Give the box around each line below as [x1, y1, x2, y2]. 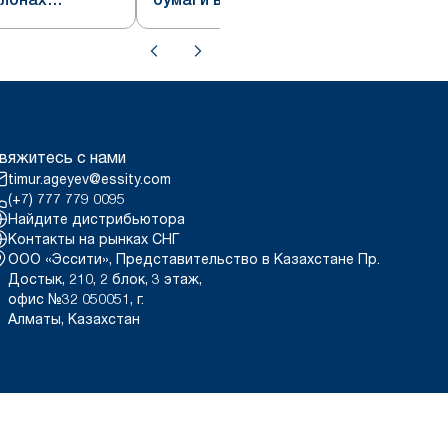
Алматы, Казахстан [8, 310, 141, 327]
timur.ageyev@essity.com [8, 170, 172, 187]
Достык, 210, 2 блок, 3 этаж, [8, 270, 203, 287]
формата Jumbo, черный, [153, 14, 354, 33]
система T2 [153, 38, 244, 57]
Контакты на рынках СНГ [8, 230, 180, 247]
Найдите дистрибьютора [8, 210, 186, 227]
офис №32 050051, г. [8, 290, 145, 307]
